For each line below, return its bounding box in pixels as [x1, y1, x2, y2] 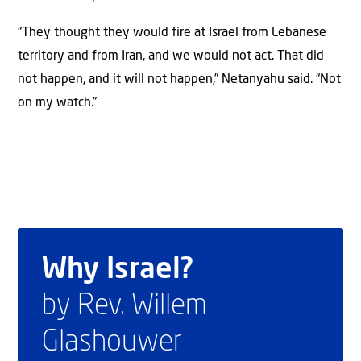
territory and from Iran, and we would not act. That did [18, 50, 324, 64]
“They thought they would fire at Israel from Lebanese [18, 27, 326, 40]
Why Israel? [42, 255, 193, 285]
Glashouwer [42, 328, 182, 358]
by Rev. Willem [42, 292, 207, 322]
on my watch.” [18, 97, 97, 110]
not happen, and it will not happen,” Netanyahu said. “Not [18, 73, 341, 87]
